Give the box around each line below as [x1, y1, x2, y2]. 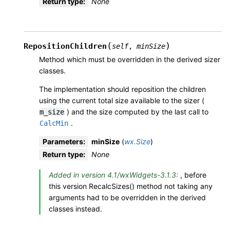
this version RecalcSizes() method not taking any [49, 182, 213, 191]
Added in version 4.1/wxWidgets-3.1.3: [49, 170, 180, 180]
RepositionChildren [24, 42, 107, 51]
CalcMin [40, 119, 68, 128]
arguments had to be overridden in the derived [49, 193, 206, 202]
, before [180, 170, 206, 180]
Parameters [43, 137, 83, 146]
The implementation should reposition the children [39, 85, 206, 94]
